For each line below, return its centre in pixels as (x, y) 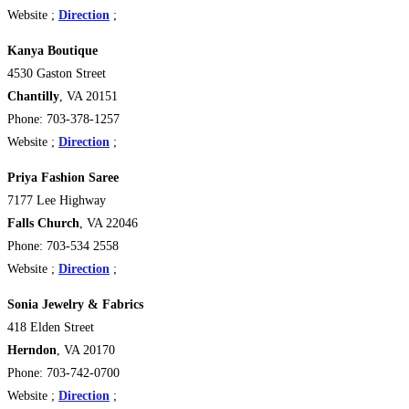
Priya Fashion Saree (63, 178)
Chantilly (33, 97)
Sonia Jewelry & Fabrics (75, 305)
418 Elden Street (51, 328)
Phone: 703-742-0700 (63, 373)
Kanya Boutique (56, 51)
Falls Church (43, 224)
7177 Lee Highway (57, 201)
